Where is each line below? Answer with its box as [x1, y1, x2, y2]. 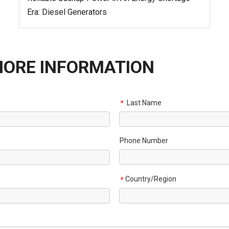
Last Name [125, 98, 162, 107]
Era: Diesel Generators [27, 7, 107, 17]
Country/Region [125, 175, 176, 184]
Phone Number [120, 136, 168, 145]
